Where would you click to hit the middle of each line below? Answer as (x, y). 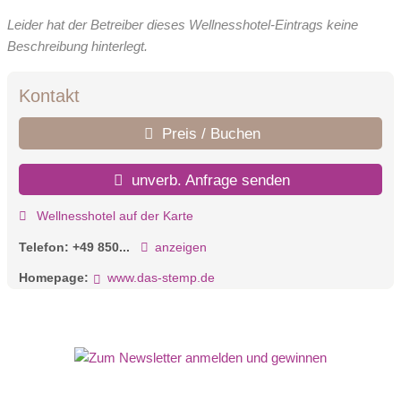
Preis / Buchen (209, 134)
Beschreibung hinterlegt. (77, 46)
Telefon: (46, 247)
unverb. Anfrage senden (209, 179)
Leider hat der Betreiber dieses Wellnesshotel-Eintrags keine (183, 24)
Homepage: (54, 278)
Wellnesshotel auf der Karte (113, 216)
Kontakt (49, 96)
